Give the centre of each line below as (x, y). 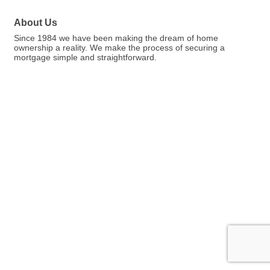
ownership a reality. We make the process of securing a (119, 48)
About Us (36, 23)
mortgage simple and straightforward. (85, 58)
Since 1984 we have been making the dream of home (116, 38)
